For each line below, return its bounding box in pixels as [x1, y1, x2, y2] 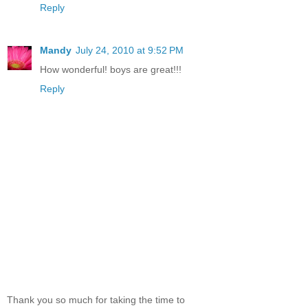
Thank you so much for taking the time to [7, 294, 185, 306]
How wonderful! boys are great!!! [40, 63, 181, 75]
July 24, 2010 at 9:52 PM [76, 44, 184, 56]
